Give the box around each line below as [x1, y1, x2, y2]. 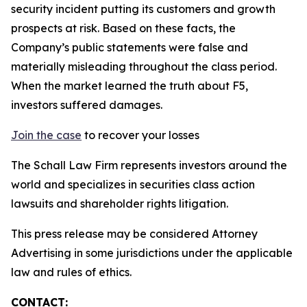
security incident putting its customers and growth [11, 2, 275, 16]
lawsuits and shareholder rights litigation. [11, 197, 228, 210]
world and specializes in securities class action [11, 177, 255, 191]
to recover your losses [82, 128, 199, 142]
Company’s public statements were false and [11, 40, 248, 54]
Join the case [11, 128, 82, 142]
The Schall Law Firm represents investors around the [11, 158, 287, 172]
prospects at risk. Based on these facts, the [11, 21, 236, 35]
